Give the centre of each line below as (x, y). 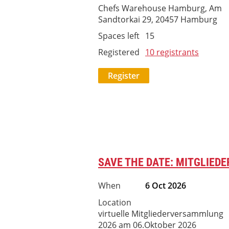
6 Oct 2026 (166, 186)
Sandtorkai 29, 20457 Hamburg (158, 19)
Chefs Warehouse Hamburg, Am (160, 8)
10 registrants (172, 52)
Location (115, 202)
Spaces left (119, 36)
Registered (119, 52)
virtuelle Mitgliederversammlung (161, 214)
